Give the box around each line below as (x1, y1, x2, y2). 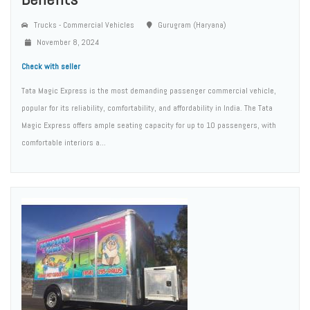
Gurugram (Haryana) (156, 19, 226, 30)
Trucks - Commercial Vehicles (32, 19, 134, 30)
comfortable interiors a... (21, 136, 106, 148)
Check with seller (21, 60, 80, 72)
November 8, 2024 (35, 36, 99, 48)
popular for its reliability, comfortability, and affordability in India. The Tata (21, 102, 273, 113)
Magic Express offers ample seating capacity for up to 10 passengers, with (21, 119, 276, 131)
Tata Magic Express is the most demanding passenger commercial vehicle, (21, 84, 276, 96)
